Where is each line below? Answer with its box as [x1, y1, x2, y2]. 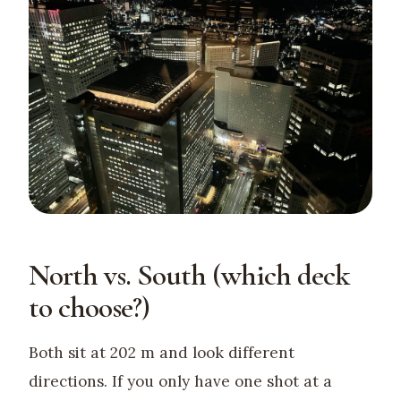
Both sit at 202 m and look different [29, 342, 294, 363]
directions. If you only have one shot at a [29, 371, 332, 391]
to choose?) [29, 288, 149, 326]
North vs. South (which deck [29, 256, 349, 294]
